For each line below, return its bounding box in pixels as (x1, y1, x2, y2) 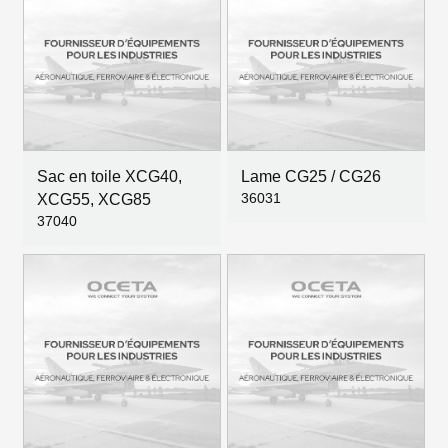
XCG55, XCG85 (37, 191, 151, 208)
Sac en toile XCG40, (37, 168, 182, 185)
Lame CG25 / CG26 (241, 168, 381, 185)
